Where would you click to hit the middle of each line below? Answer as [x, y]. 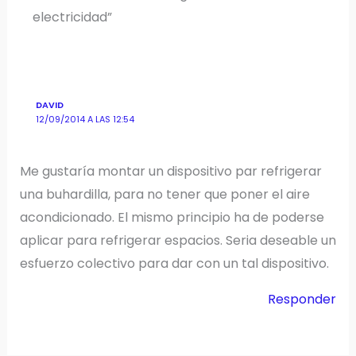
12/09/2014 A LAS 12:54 [85, 120]
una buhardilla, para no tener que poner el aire [164, 195]
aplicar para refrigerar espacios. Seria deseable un [178, 241]
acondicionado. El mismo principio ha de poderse [172, 218]
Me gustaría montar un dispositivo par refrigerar [170, 172]
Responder [302, 300]
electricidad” [72, 17]
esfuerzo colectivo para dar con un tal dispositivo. [174, 264]
